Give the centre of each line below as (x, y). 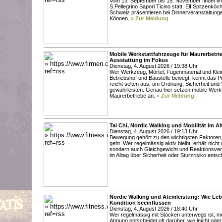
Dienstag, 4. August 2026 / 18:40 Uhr (154, 208)
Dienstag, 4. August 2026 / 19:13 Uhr (154, 131)
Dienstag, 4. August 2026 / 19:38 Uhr (154, 66)
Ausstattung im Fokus (139, 60)
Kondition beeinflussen (140, 202)
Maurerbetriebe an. (133, 95)
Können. (120, 18)
